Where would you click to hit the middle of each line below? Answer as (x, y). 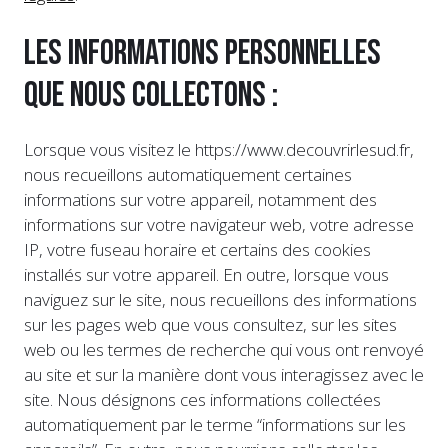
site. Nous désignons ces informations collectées (202, 399)
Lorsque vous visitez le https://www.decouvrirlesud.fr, (219, 149)
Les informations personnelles (202, 53)
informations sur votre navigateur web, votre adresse (219, 224)
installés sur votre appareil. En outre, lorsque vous (206, 274)
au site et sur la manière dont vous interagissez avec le (224, 374)
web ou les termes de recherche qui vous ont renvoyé (224, 349)
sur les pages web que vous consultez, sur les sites (210, 324)
